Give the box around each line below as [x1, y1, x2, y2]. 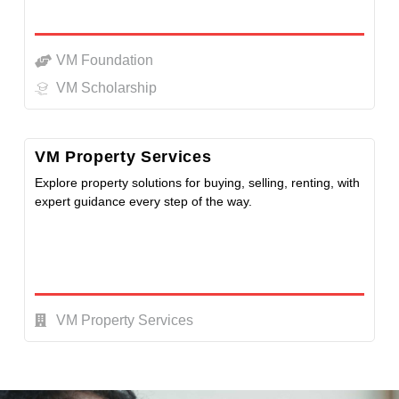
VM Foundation [55, 53, 153, 69]
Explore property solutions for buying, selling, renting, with [35, 175, 360, 191]
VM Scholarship [55, 80, 157, 96]
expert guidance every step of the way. [35, 194, 252, 209]
